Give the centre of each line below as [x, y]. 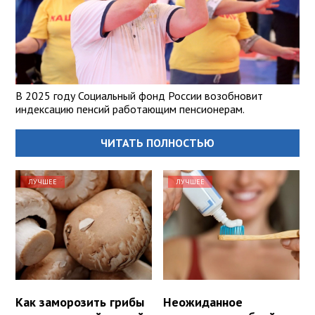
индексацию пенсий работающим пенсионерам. [130, 109]
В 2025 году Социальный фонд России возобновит [139, 96]
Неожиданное [203, 302]
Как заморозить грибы [80, 302]
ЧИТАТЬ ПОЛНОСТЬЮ [157, 143]
